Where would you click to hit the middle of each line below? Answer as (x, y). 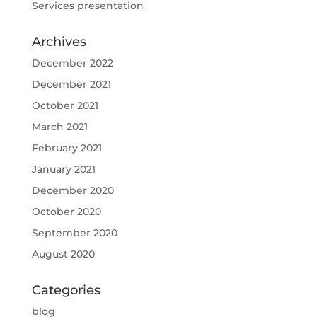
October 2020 (66, 211)
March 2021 (59, 126)
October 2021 (65, 105)
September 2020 (74, 232)
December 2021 (71, 84)
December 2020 (73, 190)
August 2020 (63, 254)
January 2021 (63, 169)
